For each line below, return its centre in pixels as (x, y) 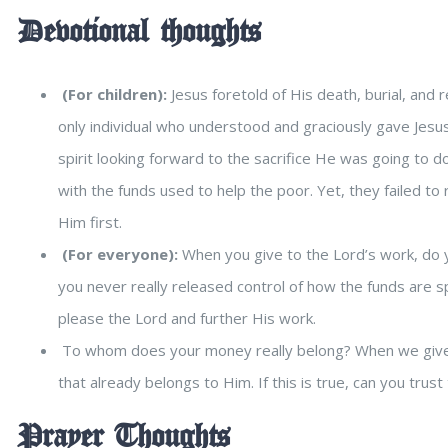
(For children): (116, 93)
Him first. (90, 221)
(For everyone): (120, 253)
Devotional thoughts (139, 33)
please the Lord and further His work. (187, 317)
